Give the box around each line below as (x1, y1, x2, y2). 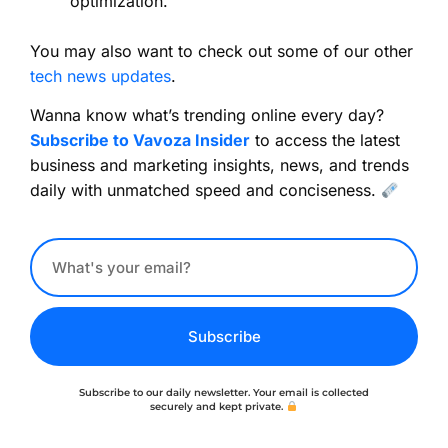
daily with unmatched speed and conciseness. (30, 180, 381, 201)
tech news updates (30, 65, 171, 86)
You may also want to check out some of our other (30, 40, 413, 61)
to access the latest (250, 130, 400, 151)
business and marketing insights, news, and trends (30, 155, 409, 176)
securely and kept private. (150, 399, 287, 413)
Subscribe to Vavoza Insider (30, 130, 250, 151)
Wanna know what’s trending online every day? (30, 105, 384, 126)
